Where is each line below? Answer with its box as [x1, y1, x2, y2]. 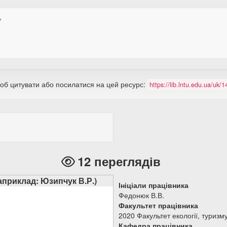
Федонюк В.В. [119, 190, 164, 200]
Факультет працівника [119, 200, 198, 210]
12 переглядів [78, 153, 161, 170]
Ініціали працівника [119, 180, 188, 190]
